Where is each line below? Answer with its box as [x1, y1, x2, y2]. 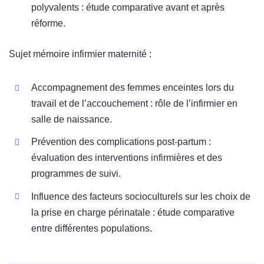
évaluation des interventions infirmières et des [31, 153, 223, 163]
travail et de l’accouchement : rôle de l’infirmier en [31, 98, 238, 109]
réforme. [31, 18, 66, 28]
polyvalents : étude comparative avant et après [31, 2, 225, 12]
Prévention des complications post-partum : [31, 137, 212, 147]
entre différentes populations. [31, 223, 153, 233]
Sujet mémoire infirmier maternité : [9, 49, 151, 60]
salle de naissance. [31, 114, 113, 125]
